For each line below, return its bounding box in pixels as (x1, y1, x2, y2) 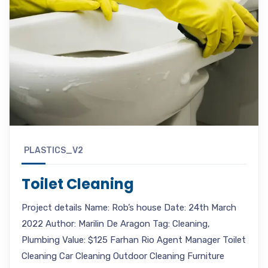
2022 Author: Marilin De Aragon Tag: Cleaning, (22, 218, 210, 229)
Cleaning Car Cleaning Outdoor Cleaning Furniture (22, 250, 224, 261)
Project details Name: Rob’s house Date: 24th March (22, 202, 236, 213)
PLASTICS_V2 (24, 145, 83, 156)
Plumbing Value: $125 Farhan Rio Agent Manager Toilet (22, 234, 246, 245)
